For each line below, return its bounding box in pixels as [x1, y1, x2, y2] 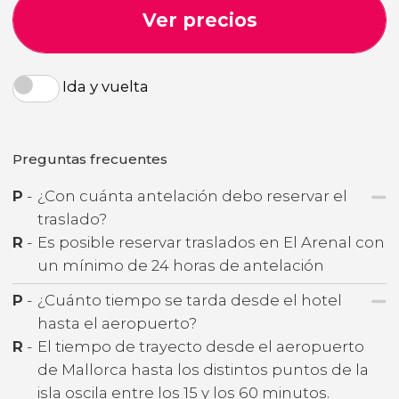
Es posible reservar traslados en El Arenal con [37, 232, 385, 251]
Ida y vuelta [62, 77, 149, 95]
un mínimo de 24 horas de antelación [37, 256, 324, 274]
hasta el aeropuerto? [37, 314, 197, 332]
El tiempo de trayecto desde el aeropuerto [37, 338, 364, 355]
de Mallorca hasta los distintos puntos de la [37, 361, 369, 379]
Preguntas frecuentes [12, 150, 167, 167]
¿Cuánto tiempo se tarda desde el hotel [37, 291, 342, 309]
